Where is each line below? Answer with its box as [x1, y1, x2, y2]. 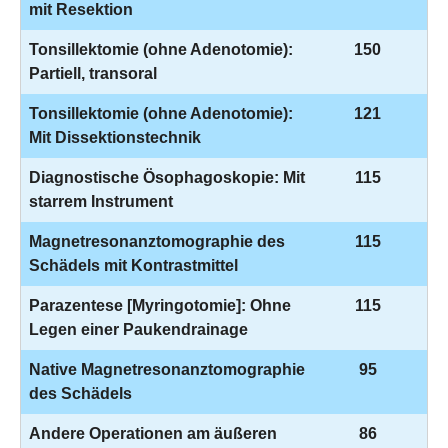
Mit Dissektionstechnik [29, 129, 201, 146]
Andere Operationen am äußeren [29, 425, 277, 442]
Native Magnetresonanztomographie [29, 361, 305, 378]
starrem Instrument [29, 193, 173, 210]
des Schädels [29, 385, 132, 402]
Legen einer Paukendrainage [29, 321, 248, 338]
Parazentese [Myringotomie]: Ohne [29, 297, 291, 314]
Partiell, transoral [29, 65, 157, 82]
